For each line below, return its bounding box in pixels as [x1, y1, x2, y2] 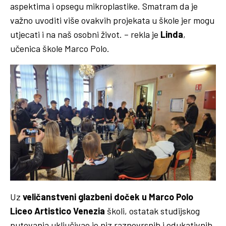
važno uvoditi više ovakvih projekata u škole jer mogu [10, 14, 214, 26]
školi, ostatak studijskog [107, 205, 200, 216]
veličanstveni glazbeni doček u [23, 191, 147, 202]
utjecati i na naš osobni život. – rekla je [10, 28, 160, 40]
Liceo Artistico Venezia [10, 205, 107, 216]
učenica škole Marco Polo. [10, 42, 109, 54]
